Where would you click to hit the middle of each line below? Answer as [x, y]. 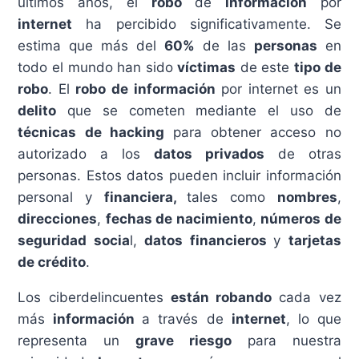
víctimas [207, 67]
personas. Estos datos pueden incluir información [179, 175]
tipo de [318, 67]
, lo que [313, 319]
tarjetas [315, 240]
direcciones [58, 218]
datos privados [209, 153]
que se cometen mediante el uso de [199, 110]
